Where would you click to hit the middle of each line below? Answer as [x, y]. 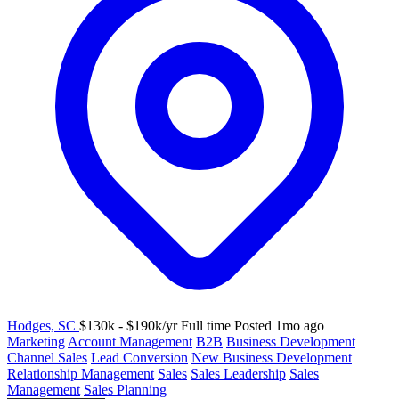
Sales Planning [125, 389]
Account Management [130, 341]
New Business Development [272, 357]
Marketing [36, 341]
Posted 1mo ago [279, 325]
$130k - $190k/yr [128, 325]
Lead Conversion [139, 357]
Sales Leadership [238, 373]
